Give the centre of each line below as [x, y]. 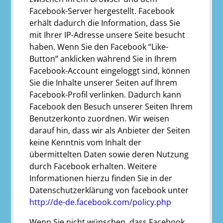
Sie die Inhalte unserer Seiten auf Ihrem [104, 82]
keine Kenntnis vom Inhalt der [86, 142]
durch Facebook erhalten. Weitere [93, 166]
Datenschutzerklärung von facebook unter [109, 190]
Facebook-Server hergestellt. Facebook [102, 11]
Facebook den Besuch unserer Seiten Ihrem [111, 106]
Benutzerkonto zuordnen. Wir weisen [100, 118]
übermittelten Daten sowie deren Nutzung [109, 154]
